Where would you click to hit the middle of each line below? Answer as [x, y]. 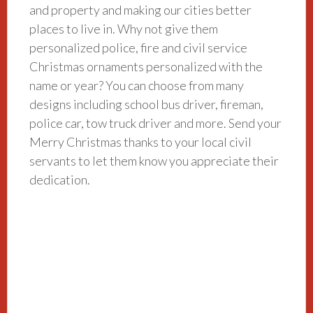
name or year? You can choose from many [137, 85]
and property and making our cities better [141, 9]
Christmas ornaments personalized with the [146, 66]
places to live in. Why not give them [124, 28]
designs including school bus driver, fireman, [147, 104]
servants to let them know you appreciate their [154, 160]
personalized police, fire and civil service [139, 47]
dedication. [60, 179]
